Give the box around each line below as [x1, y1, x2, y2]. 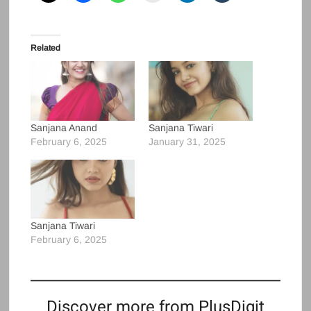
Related [31, 43, 61, 53]
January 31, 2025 [148, 135, 226, 147]
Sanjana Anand [31, 121, 98, 133]
